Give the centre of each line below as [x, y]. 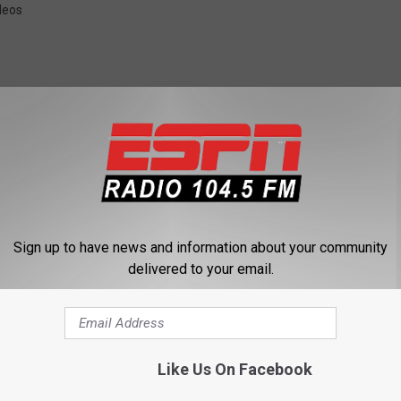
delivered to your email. [200, 269]
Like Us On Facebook [235, 369]
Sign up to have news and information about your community [200, 247]
